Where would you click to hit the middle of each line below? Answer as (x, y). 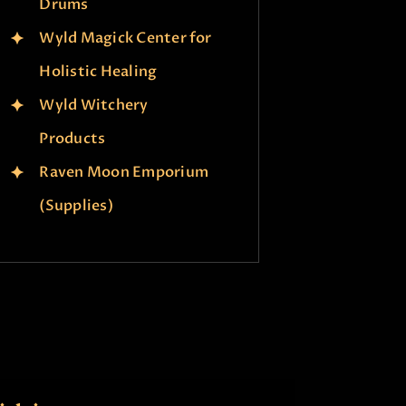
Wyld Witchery (94, 105)
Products (72, 138)
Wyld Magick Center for (126, 38)
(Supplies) (76, 205)
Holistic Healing (98, 71)
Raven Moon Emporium (124, 172)
